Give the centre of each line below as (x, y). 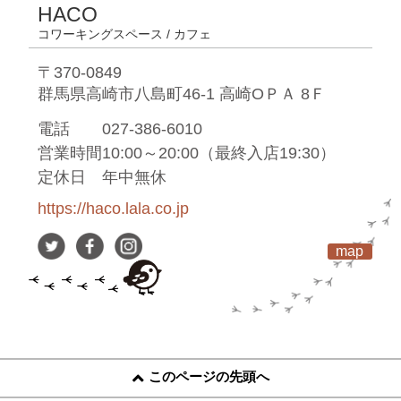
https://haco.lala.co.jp (114, 209)
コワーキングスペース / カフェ (125, 34)
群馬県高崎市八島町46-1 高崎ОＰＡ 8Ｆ (182, 94)
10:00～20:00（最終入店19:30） (219, 154)
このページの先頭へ (209, 377)
